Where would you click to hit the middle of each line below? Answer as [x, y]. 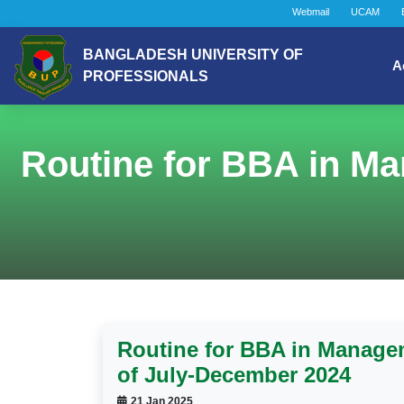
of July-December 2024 [234, 375]
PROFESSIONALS [146, 76]
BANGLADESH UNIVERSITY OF [193, 55]
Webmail [311, 12]
